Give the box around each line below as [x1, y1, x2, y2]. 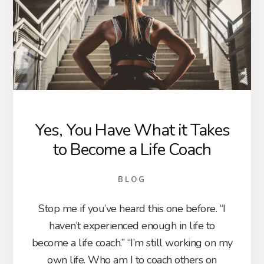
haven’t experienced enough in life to [49, 219, 215, 233]
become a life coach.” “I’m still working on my [31, 236, 233, 250]
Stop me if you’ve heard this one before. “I [38, 202, 226, 216]
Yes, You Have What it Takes [34, 119, 230, 142]
